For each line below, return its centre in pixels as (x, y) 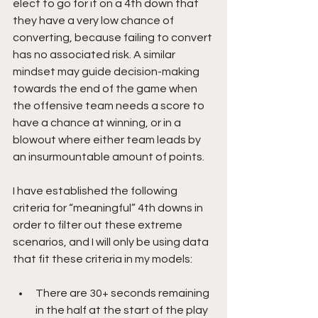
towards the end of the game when (106, 88)
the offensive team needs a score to (110, 105)
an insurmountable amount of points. (109, 157)
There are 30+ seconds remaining (124, 293)
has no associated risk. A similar (95, 54)
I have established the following (96, 191)
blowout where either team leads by (108, 139)
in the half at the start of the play (122, 310)
